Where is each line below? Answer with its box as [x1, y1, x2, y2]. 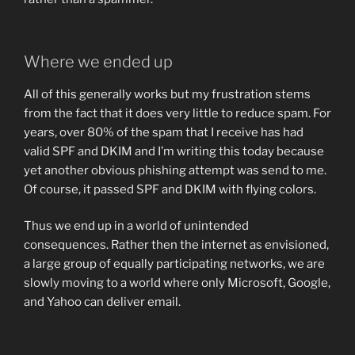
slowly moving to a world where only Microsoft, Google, [24, 276, 330, 291]
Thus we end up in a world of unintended [24, 219, 249, 234]
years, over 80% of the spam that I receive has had [24, 124, 303, 139]
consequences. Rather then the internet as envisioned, [24, 238, 329, 253]
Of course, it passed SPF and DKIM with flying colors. [24, 181, 316, 197]
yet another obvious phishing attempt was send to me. [24, 162, 326, 177]
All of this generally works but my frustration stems [24, 86, 311, 101]
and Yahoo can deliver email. [24, 295, 181, 310]
